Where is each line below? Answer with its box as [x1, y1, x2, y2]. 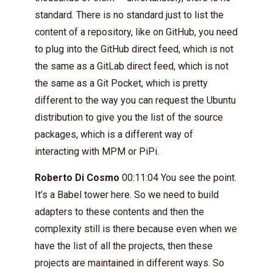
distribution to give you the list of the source [35, 111, 223, 123]
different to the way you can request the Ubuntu [35, 94, 236, 106]
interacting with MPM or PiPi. [35, 145, 159, 157]
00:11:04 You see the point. [119, 171, 236, 183]
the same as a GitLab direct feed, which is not [35, 60, 229, 72]
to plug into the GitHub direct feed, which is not [35, 43, 233, 55]
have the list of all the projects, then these [35, 239, 213, 252]
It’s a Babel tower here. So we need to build [35, 188, 219, 200]
